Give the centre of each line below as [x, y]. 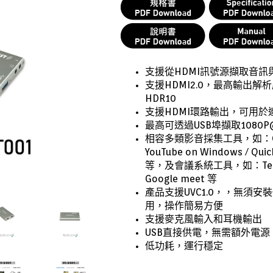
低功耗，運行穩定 [184, 246]
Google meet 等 [181, 179]
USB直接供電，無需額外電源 [208, 232]
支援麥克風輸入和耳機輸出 [204, 219]
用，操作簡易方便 [184, 206]
